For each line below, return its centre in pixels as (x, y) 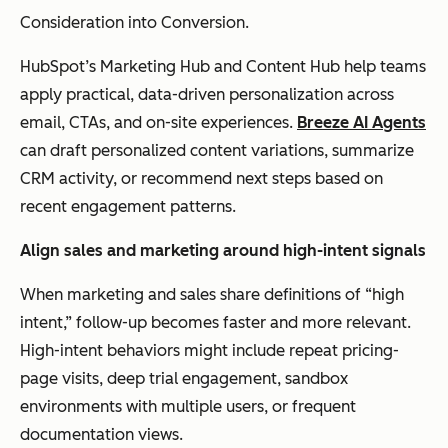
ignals (403, 250)
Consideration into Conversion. (134, 22)
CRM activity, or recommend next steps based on (201, 178)
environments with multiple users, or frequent (188, 406)
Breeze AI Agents (361, 122)
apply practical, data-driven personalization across (207, 94)
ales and (106, 250)
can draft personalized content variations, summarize (217, 150)
